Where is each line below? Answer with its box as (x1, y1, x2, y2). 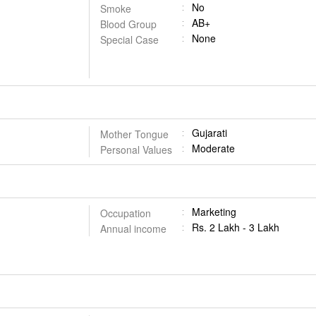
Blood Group (99, 17, 157, 31)
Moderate (191, 141, 235, 155)
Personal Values (99, 142, 172, 157)
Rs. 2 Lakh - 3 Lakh (191, 220, 279, 234)
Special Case (99, 32, 159, 47)
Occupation (99, 206, 151, 220)
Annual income (99, 221, 166, 236)
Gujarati (191, 126, 227, 140)
